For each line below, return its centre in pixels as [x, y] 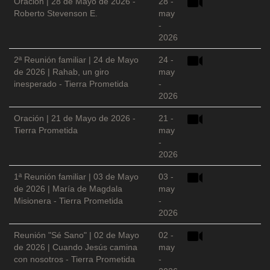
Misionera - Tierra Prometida [68, 201]
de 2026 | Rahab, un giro [61, 72]
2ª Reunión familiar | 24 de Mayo [76, 60]
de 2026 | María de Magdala [68, 189]
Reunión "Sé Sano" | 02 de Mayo [77, 235]
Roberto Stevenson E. [56, 14]
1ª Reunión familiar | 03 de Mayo [76, 177]
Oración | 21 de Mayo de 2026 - [75, 118]
